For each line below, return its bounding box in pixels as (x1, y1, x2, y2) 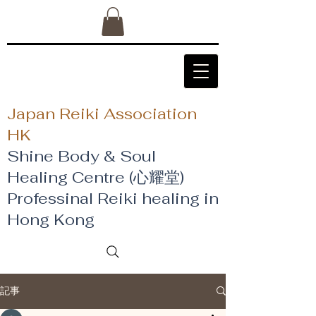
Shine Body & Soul (7, 145, 156, 166)
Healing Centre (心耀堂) (7, 166, 184, 187)
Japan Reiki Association (7, 103, 197, 123)
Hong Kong (7, 209, 99, 229)
